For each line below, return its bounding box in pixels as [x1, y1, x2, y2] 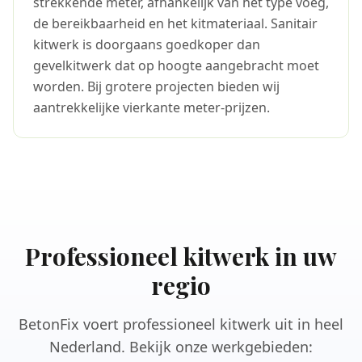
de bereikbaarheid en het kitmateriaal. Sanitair [33, 15, 318, 32]
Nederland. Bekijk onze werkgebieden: [49, 337, 313, 356]
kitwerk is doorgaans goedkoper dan [33, 36, 260, 53]
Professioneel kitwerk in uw [25, 240, 337, 272]
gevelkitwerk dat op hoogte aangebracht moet [33, 57, 319, 74]
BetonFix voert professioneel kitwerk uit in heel [19, 314, 343, 334]
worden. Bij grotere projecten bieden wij [33, 78, 280, 95]
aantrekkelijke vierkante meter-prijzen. [33, 99, 270, 116]
